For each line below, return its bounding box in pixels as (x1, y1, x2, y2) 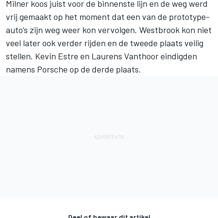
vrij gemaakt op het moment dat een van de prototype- (6, 11, 210, 22)
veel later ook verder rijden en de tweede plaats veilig (6, 37, 203, 49)
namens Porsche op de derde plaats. (6, 64, 141, 75)
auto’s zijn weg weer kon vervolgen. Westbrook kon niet (6, 24, 212, 36)
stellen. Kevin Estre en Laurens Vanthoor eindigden (6, 51, 197, 62)
